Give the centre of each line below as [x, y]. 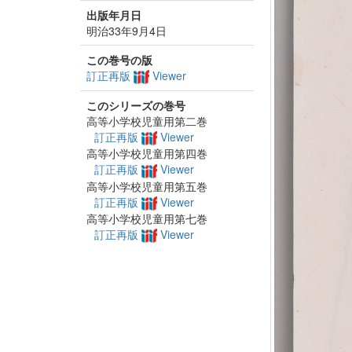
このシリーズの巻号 [136, 105]
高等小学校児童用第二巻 [147, 121]
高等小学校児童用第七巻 [147, 218]
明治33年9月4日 [126, 31]
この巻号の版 [119, 60]
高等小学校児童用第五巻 [147, 186]
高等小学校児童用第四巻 [147, 154]
